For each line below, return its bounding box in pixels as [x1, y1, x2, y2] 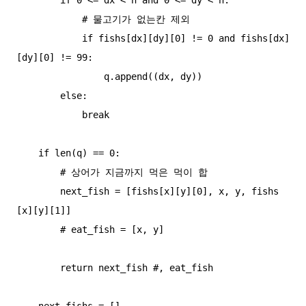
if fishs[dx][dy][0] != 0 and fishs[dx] [16, 32, 82, 44]
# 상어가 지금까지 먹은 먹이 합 [16, 166, 60, 178]
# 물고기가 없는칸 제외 [16, 13, 82, 25]
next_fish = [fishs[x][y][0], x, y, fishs [16, 185, 60, 197]
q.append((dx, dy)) [16, 70, 104, 82]
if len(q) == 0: [16, 147, 38, 158]
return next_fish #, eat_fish [16, 262, 60, 273]
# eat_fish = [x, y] [16, 223, 60, 235]
